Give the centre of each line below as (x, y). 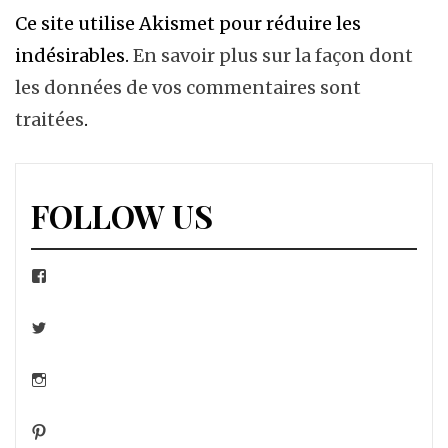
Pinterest (57, 431)
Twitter (52, 327)
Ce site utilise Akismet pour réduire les (188, 23)
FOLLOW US (122, 215)
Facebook (61, 275)
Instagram (61, 379)
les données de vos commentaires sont (188, 87)
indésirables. (74, 55)
